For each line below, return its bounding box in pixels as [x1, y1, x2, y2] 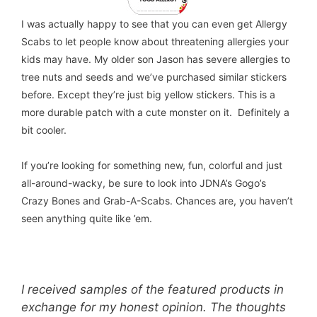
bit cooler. [21, 123, 67, 136]
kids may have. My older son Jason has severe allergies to [21, 52, 290, 65]
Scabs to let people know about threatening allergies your [21, 35, 289, 47]
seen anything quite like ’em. [21, 212, 152, 225]
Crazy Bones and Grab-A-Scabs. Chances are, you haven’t [21, 195, 293, 207]
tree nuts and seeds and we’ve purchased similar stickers [21, 70, 287, 83]
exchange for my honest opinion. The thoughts [21, 300, 286, 315]
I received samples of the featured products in [21, 282, 284, 297]
